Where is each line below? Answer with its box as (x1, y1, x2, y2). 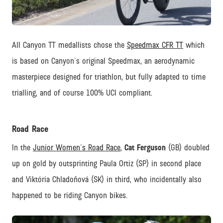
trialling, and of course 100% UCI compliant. (12, 89, 152, 98)
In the (12, 143, 33, 152)
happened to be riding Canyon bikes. (12, 191, 127, 200)
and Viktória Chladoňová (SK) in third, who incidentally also (12, 175, 202, 184)
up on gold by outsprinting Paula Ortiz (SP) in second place (12, 159, 201, 168)
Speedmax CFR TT (127, 41, 183, 50)
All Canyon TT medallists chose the (12, 41, 127, 50)
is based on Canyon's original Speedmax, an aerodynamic (12, 57, 195, 66)
